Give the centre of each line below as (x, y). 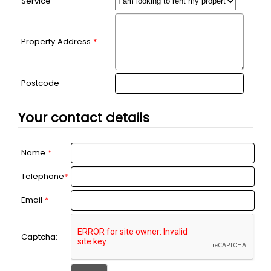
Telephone (43, 176)
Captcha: (39, 237)
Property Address (57, 41)
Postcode (40, 83)
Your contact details (84, 117)
